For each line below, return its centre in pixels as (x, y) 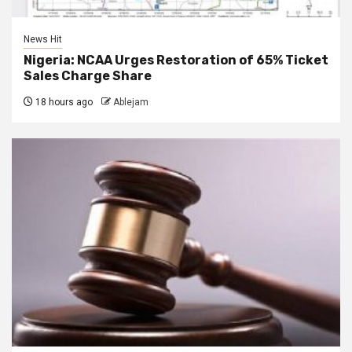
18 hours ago (63, 102)
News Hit (43, 39)
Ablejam (131, 102)
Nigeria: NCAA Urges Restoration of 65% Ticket (176, 60)
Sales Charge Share (88, 75)
